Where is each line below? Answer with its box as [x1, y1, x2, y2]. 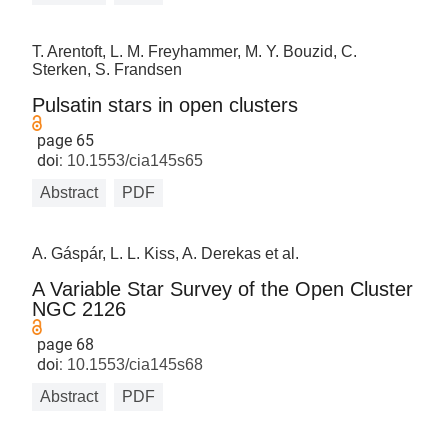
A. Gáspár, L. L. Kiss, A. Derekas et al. [32, 245, 300, 262]
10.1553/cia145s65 [63, 152, 204, 169]
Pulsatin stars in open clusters [32, 94, 299, 116]
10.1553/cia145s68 [63, 356, 204, 373]
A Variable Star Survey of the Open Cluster [32, 278, 414, 300]
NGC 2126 [32, 298, 127, 320]
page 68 [37, 335, 95, 354]
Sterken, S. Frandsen [32, 61, 183, 78]
